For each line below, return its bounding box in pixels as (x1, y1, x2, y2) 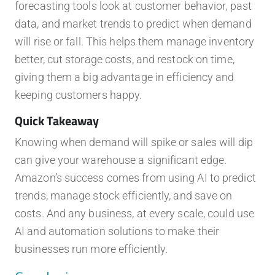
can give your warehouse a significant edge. (15, 153, 227, 167)
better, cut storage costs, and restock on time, (15, 53, 234, 66)
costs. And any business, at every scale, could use (15, 207, 255, 220)
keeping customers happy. (15, 88, 142, 102)
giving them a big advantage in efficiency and (15, 71, 234, 84)
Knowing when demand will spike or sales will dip (15, 136, 253, 149)
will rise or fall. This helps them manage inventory (15, 35, 255, 48)
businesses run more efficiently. (15, 242, 168, 256)
